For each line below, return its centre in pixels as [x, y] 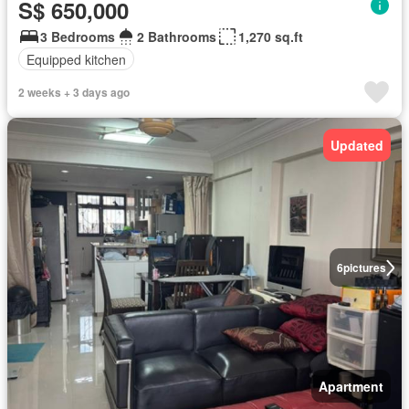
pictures [364, 268]
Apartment [351, 387]
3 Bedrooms [78, 37]
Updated [357, 146]
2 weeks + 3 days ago [74, 93]
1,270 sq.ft [271, 37]
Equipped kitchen [76, 59]
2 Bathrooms [177, 37]
